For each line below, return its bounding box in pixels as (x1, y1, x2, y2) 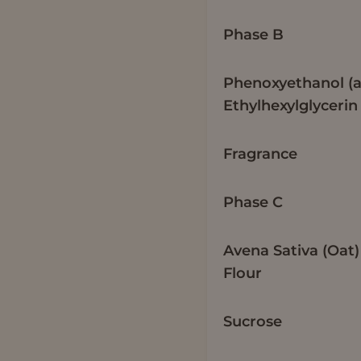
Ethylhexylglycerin (223, 96, 359, 114)
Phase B (223, 25, 284, 44)
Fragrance (223, 144, 298, 163)
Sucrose (223, 312, 283, 330)
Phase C (223, 193, 284, 211)
